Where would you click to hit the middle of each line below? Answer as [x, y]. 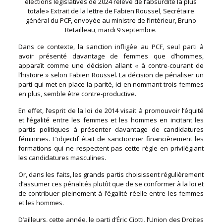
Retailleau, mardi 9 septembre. [111, 29]
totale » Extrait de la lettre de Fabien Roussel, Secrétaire [111, 11]
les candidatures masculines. [63, 157]
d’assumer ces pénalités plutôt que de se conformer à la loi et [111, 184]
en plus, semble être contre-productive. [77, 93]
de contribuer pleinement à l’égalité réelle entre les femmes [111, 193]
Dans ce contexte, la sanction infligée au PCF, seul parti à [111, 46]
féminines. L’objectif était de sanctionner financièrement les [111, 139]
